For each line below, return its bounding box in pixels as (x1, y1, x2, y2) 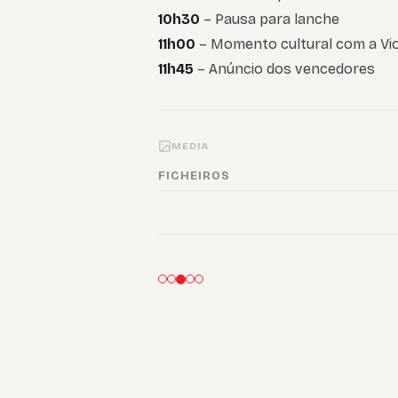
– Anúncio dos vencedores (194, 60, 375, 78)
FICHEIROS (158, 169, 231, 184)
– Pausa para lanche (203, 11, 339, 28)
